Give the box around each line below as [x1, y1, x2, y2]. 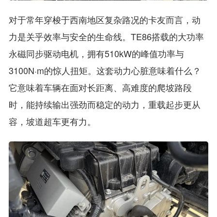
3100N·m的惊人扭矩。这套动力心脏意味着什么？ [8, 64, 201, 77]
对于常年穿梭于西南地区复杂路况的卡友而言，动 [8, 13, 201, 26]
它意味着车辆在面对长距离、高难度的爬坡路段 [8, 81, 192, 94]
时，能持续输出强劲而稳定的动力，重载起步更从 [8, 98, 201, 111]
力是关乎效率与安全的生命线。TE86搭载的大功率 [8, 30, 204, 43]
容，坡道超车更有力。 [8, 115, 96, 128]
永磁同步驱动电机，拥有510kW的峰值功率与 [8, 47, 184, 60]
